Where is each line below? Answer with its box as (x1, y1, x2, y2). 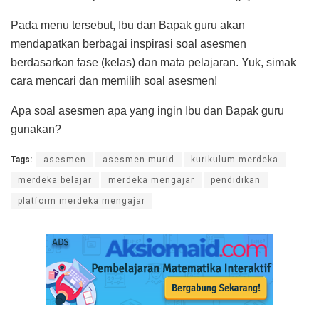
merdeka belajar (18, 175, 92, 186)
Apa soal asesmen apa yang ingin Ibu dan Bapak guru (11, 105, 284, 117)
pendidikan (211, 175, 261, 186)
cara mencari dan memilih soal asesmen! (11, 75, 217, 88)
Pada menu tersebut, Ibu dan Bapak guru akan (11, 19, 245, 32)
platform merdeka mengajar (18, 196, 145, 206)
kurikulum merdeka (191, 155, 278, 165)
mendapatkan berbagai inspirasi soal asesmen (11, 38, 246, 51)
